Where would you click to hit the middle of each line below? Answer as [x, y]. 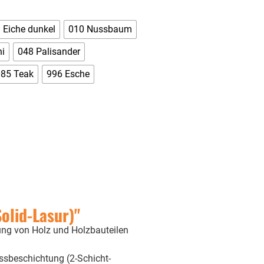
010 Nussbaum [100, 29]
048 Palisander [49, 51]
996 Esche [68, 74]
